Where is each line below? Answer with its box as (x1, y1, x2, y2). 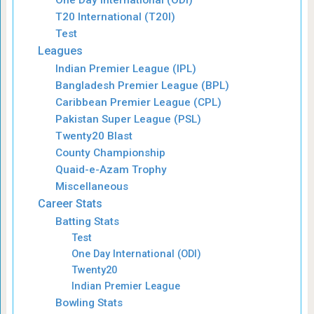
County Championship (55, 146, 165, 159)
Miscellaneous (55, 179, 128, 193)
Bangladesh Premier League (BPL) (55, 78, 229, 92)
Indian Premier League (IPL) (55, 62, 196, 75)
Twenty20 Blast (55, 129, 132, 142)
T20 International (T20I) (55, 10, 175, 23)
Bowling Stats (55, 296, 123, 309)
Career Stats (38, 196, 103, 210)
